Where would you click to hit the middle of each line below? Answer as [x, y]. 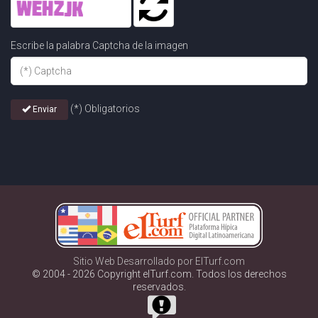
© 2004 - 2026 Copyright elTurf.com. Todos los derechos [159, 274]
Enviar [44, 109]
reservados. [159, 287]
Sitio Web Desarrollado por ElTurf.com [159, 262]
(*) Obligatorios [105, 109]
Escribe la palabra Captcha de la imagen [99, 45]
